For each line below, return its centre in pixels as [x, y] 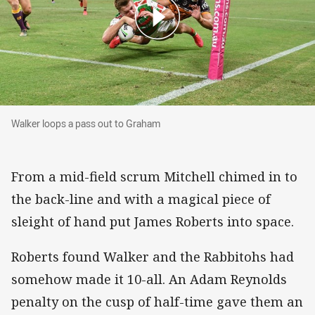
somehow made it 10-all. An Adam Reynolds [149, 279]
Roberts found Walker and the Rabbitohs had [153, 256]
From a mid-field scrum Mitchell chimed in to [154, 176]
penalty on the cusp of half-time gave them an [157, 301]
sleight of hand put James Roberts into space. [153, 221]
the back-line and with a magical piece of [141, 199]
